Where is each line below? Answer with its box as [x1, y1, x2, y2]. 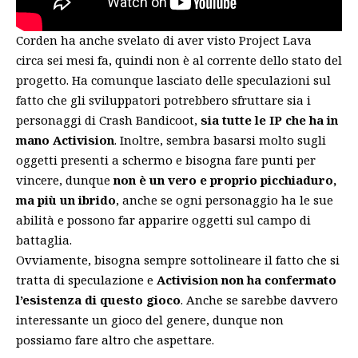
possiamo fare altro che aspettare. [16, 332, 214, 348]
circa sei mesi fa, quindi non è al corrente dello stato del [16, 52, 342, 69]
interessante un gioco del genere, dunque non [16, 312, 284, 328]
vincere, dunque [16, 172, 110, 189]
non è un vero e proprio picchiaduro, [110, 172, 336, 189]
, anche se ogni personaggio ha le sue [116, 192, 333, 209]
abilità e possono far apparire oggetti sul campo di [16, 212, 311, 229]
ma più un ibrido [16, 192, 116, 209]
